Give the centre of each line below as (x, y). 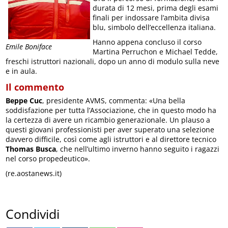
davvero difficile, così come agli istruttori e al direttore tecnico (111, 139)
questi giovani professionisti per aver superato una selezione (110, 129)
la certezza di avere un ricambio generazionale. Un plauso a (108, 120)
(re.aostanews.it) (34, 173)
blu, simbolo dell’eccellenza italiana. (154, 27)
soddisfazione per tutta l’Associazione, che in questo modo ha (111, 110)
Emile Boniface (29, 46)
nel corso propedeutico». (48, 158)
